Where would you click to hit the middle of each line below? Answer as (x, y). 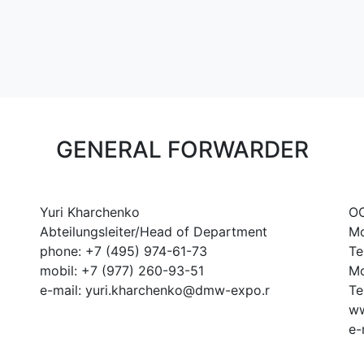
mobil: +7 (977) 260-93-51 (122, 271)
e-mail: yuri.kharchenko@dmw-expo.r (155, 290)
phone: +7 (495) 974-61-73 (123, 251)
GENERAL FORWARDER (182, 150)
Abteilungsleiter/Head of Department (154, 232)
